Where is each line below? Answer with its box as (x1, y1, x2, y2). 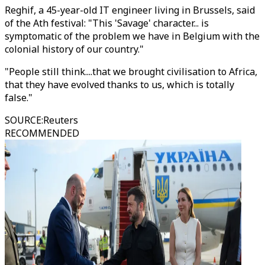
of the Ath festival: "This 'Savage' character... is (5, 17, 209, 30)
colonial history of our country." (5, 43, 144, 56)
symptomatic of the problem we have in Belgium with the (5, 30, 260, 43)
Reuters (43, 114, 78, 127)
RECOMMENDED (5, 127, 79, 140)
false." (5, 91, 33, 104)
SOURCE (5, 114, 41, 127)
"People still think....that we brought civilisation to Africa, (5, 65, 257, 78)
